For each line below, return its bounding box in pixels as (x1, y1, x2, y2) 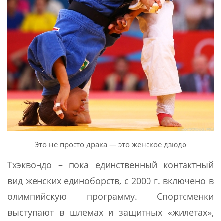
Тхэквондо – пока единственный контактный (7, 158, 214, 171)
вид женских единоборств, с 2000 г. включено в (7, 174, 214, 186)
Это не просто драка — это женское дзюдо (35, 139, 186, 149)
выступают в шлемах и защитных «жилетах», (7, 206, 214, 218)
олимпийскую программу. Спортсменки (7, 190, 214, 202)
